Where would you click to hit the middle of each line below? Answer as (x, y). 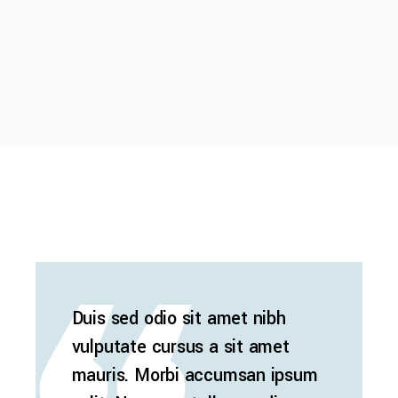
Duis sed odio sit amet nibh (179, 318)
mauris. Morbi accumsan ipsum (195, 375)
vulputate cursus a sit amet (180, 346)
